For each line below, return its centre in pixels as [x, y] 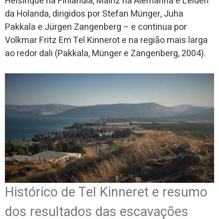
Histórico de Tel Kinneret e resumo [106, 192]
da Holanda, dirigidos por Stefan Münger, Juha [94, 14]
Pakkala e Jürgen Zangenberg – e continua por [96, 27]
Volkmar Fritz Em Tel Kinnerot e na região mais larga [106, 40]
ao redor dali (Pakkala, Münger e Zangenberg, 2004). [105, 53]
